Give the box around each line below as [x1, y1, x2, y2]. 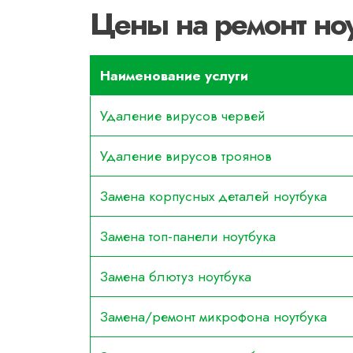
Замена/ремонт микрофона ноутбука [100, 307, 327, 327]
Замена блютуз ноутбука [100, 266, 251, 287]
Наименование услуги [100, 65, 248, 86]
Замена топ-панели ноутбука [100, 226, 276, 247]
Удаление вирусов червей [100, 106, 266, 126]
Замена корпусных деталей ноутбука [100, 186, 327, 206]
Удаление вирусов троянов [100, 146, 272, 166]
